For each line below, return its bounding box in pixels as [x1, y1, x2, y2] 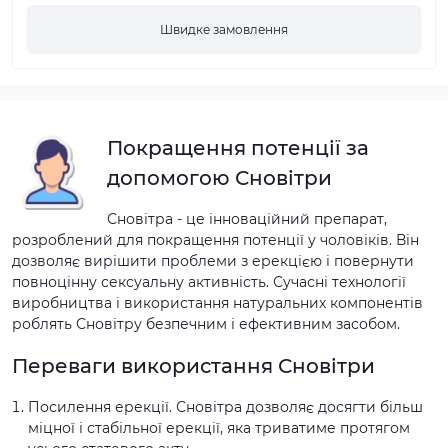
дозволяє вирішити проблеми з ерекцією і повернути [12, 251, 414, 270]
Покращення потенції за [107, 135, 369, 160]
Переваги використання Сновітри [12, 353, 375, 378]
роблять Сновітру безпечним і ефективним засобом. [12, 314, 400, 333]
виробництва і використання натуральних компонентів [12, 293, 423, 312]
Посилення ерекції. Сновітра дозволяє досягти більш [28, 397, 423, 416]
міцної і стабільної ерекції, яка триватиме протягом [28, 418, 410, 437]
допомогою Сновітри [107, 165, 332, 190]
